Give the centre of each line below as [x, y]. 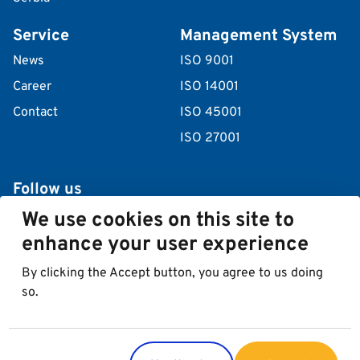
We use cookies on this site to [158, 221]
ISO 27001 [210, 139]
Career [32, 87]
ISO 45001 [211, 113]
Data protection [179, 315]
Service [41, 37]
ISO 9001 [207, 61]
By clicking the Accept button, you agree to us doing [173, 273]
